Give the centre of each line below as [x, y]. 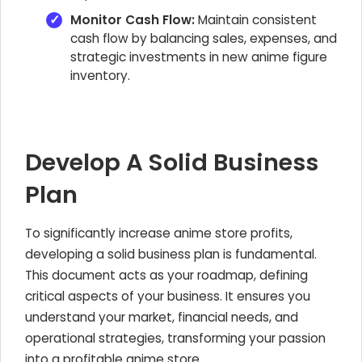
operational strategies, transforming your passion [175, 338]
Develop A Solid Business [172, 162]
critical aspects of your [96, 296]
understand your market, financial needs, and [162, 317]
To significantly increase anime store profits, [159, 233]
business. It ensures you [239, 296]
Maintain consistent [256, 20]
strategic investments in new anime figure [199, 57]
